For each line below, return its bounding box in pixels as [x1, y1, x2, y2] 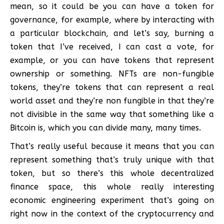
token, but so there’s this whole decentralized [10, 168, 214, 178]
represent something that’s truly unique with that [10, 154, 214, 164]
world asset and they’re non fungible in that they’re [10, 95, 214, 105]
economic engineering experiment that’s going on [10, 195, 214, 205]
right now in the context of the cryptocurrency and [10, 208, 214, 218]
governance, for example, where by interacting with [10, 14, 214, 24]
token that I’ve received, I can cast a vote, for [10, 41, 214, 51]
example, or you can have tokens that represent [10, 55, 214, 65]
